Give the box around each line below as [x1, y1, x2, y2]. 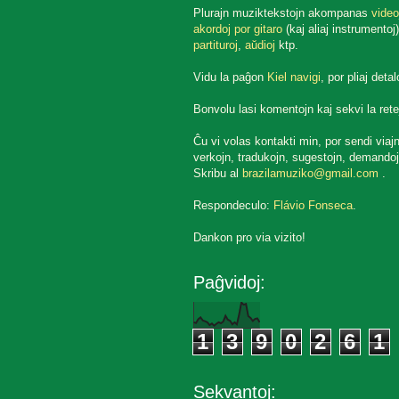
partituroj [192, 38, 238, 53]
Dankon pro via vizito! [192, 231, 305, 245]
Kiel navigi [266, 70, 321, 85]
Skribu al [192, 167, 242, 181]
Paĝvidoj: [192, 273, 265, 293]
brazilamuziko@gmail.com [241, 167, 379, 181]
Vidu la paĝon [192, 70, 267, 85]
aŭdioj [244, 38, 275, 53]
